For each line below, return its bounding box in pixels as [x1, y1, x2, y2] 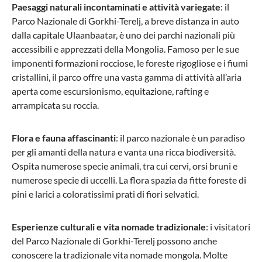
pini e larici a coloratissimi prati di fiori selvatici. [12, 188, 199, 200]
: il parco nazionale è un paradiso [116, 132, 245, 144]
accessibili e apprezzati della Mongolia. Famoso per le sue [12, 43, 239, 55]
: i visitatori [206, 221, 250, 233]
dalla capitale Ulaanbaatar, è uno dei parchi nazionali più [12, 29, 235, 41]
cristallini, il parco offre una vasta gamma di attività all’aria [12, 71, 242, 83]
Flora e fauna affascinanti [12, 132, 116, 144]
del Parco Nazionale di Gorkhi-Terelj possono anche [12, 235, 217, 247]
